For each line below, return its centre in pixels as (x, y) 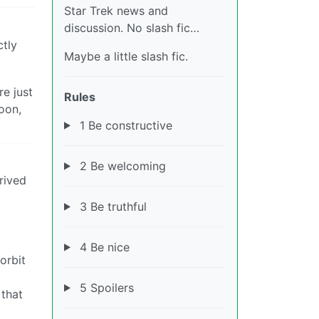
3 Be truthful (111, 206)
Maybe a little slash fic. (126, 56)
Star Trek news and (116, 10)
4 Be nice (103, 247)
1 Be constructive (124, 125)
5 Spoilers (105, 287)
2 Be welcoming (121, 166)
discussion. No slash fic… (132, 27)
